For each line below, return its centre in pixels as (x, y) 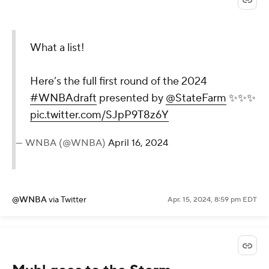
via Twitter (68, 200)
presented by (131, 98)
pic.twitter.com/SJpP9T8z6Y (99, 115)
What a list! (57, 48)
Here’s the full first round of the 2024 (118, 82)
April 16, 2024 (138, 143)
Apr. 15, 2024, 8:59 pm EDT (212, 200)
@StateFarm (196, 98)
